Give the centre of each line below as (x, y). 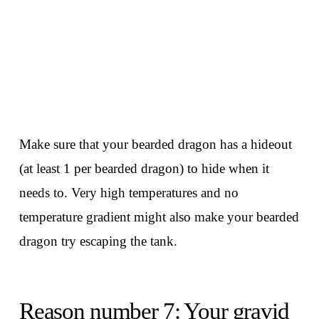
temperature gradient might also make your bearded (159, 217)
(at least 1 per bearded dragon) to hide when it (144, 169)
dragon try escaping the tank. (98, 241)
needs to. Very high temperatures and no (129, 193)
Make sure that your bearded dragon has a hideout (155, 145)
